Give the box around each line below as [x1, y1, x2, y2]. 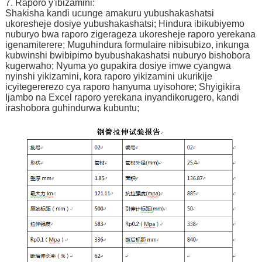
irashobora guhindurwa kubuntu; [5, 102, 139, 113]
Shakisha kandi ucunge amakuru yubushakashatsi [5, 8, 214, 18]
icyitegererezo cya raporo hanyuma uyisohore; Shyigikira [5, 81, 240, 92]
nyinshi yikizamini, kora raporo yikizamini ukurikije [5, 71, 212, 81]
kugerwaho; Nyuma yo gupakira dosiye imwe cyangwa [5, 60, 231, 71]
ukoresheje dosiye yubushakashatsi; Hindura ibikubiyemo [5, 18, 244, 29]
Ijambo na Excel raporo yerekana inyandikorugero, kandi [5, 92, 239, 102]
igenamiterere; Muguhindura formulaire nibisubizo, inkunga [5, 39, 249, 50]
